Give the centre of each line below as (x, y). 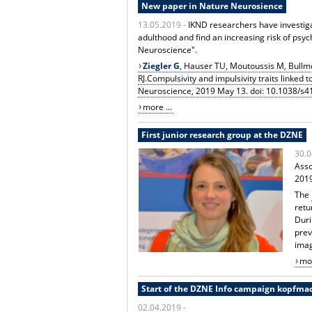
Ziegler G (161, 65)
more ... (157, 107)
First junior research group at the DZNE (222, 134)
